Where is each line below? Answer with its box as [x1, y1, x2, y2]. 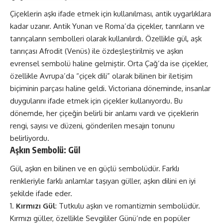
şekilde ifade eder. [10, 189, 72, 198]
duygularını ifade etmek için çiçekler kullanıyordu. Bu [10, 96, 183, 106]
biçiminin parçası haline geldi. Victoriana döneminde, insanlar [10, 83, 211, 93]
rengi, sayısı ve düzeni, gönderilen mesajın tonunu [10, 120, 175, 130]
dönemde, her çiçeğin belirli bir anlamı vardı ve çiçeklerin [10, 108, 199, 118]
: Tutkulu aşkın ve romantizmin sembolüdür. [55, 201, 200, 211]
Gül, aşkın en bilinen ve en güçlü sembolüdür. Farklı [10, 164, 179, 173]
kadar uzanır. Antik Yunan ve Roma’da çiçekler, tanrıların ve [10, 21, 205, 31]
